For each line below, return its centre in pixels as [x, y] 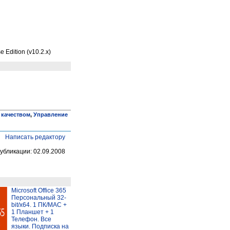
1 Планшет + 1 [33, 212]
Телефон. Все [31, 219]
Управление [51, 114]
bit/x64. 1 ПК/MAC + [39, 205]
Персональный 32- [39, 197]
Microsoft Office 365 [39, 190]
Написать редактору [35, 137]
